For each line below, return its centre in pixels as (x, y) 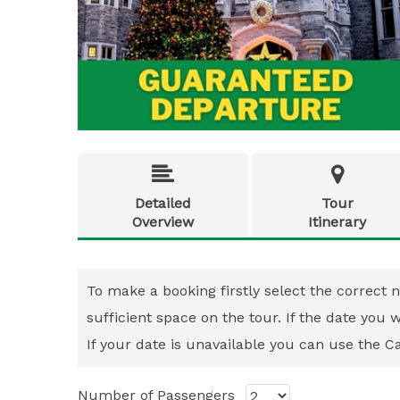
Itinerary (337, 222)
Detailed (163, 203)
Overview (163, 222)
